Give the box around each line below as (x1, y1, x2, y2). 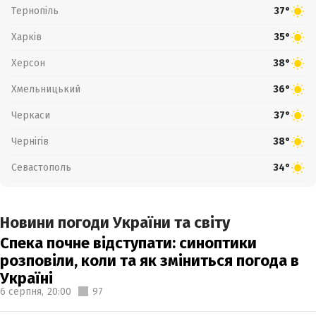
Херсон (11, 56, 45, 69)
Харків (11, 30, 42, 43)
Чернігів (11, 135, 49, 147)
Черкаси (11, 109, 50, 121)
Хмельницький (11, 83, 80, 95)
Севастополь (11, 161, 71, 174)
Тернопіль (11, 4, 59, 17)
